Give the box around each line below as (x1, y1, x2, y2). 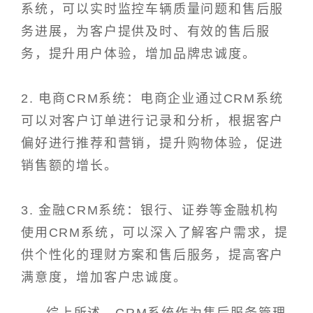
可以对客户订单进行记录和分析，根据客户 (21, 114, 284, 129)
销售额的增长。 (21, 159, 118, 173)
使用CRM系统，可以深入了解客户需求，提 (21, 226, 289, 240)
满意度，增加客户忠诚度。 (21, 270, 187, 285)
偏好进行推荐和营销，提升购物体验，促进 (21, 136, 284, 151)
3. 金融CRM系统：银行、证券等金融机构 (21, 203, 279, 218)
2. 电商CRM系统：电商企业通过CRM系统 (21, 92, 284, 106)
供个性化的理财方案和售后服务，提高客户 (21, 248, 284, 263)
